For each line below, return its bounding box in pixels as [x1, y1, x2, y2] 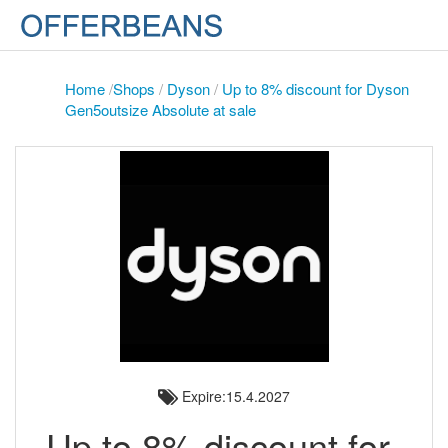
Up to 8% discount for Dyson [222, 78, 409, 99]
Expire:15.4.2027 [178, 386, 290, 406]
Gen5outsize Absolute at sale [65, 99, 256, 120]
